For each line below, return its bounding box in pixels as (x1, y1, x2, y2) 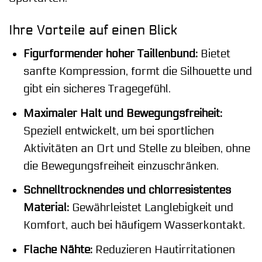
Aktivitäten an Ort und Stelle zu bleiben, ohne (23, 142, 250, 155)
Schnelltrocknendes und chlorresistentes (23, 184, 231, 197)
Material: (23, 201, 69, 215)
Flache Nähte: (23, 243, 92, 256)
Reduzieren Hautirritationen (92, 243, 235, 256)
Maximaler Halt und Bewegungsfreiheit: (23, 106, 222, 120)
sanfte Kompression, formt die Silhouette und (23, 65, 252, 78)
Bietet (197, 47, 230, 61)
